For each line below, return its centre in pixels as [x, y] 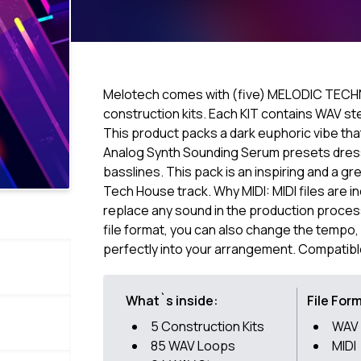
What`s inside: [172, 301]
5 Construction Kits [207, 327]
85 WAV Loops [193, 346]
